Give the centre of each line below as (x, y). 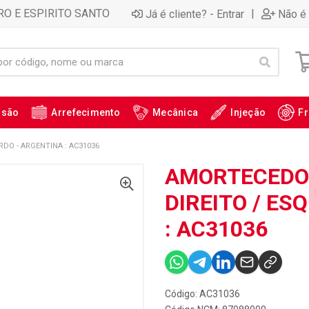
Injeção (248, 112)
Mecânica (176, 112)
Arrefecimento (86, 112)
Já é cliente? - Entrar (195, 14)
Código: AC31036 (202, 294)
